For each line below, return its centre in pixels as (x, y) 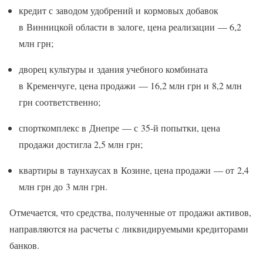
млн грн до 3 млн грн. (63, 187)
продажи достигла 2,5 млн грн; (81, 144)
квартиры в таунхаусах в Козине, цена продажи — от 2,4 (134, 170)
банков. (24, 245)
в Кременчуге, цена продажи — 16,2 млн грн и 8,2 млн (130, 86)
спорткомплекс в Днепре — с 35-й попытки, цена (119, 128)
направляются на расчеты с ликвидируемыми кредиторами (129, 229)
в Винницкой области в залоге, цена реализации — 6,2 (130, 27)
